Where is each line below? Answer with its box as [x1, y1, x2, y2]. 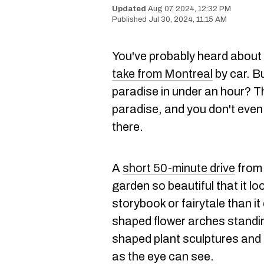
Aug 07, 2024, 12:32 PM [148, 5, 231, 13]
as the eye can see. [112, 250, 214, 263]
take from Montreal [112, 67, 213, 80]
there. [112, 120, 143, 133]
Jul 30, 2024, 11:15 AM [148, 15, 227, 24]
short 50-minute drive [123, 161, 235, 174]
